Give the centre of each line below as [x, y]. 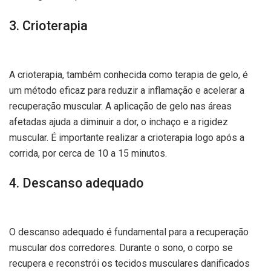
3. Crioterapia [48, 25]
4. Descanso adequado [76, 183]
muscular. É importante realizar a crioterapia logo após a [127, 137]
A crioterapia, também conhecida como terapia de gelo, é [129, 74]
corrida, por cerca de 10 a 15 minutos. [88, 153]
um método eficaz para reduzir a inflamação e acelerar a [127, 90]
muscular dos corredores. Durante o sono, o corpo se [121, 247]
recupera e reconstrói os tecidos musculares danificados [129, 263]
